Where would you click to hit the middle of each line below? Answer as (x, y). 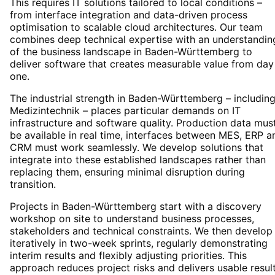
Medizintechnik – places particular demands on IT (125, 111)
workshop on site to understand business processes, (132, 219)
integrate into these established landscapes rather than (138, 160)
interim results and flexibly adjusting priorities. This (128, 256)
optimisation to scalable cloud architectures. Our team (136, 27)
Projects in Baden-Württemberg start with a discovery (136, 207)
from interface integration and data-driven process (129, 15)
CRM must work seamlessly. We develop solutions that (137, 148)
